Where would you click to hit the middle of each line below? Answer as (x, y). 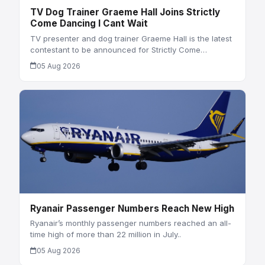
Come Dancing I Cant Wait (89, 24)
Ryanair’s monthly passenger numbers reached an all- (130, 223)
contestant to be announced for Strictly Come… (118, 49)
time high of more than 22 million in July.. (105, 235)
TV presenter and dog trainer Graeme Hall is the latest (131, 38)
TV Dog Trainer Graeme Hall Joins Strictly (125, 12)
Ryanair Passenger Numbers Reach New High (132, 208)
